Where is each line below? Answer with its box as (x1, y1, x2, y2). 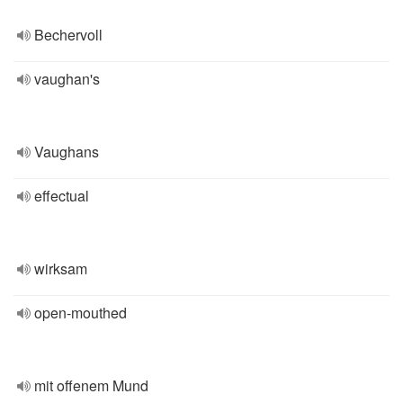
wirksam (34, 258, 87, 279)
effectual (34, 185, 89, 206)
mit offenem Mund (34, 375, 148, 396)
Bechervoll (34, 24, 103, 45)
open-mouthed (34, 302, 127, 323)
